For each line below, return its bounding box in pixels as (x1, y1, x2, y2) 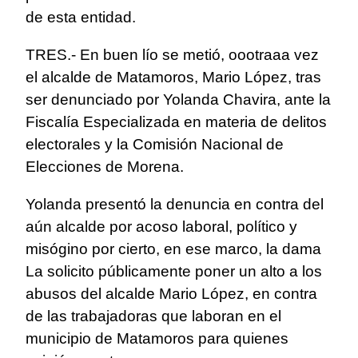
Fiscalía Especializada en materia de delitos (26, 113, 327, 131)
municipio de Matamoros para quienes (26, 330, 288, 348)
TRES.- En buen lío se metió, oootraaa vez (26, 46, 319, 64)
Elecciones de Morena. (26, 158, 184, 176)
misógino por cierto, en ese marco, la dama (26, 241, 321, 258)
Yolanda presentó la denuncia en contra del (26, 196, 324, 213)
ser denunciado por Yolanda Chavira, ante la (26, 91, 331, 109)
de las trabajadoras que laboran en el (26, 308, 281, 325)
